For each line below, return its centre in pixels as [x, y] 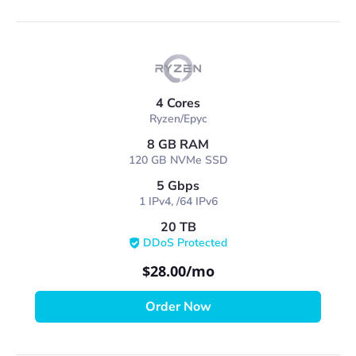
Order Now [178, 307]
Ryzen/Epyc [178, 119]
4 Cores [178, 103]
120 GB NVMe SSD [178, 160]
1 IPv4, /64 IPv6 [178, 201]
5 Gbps [178, 186]
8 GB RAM [178, 145]
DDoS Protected [185, 243]
